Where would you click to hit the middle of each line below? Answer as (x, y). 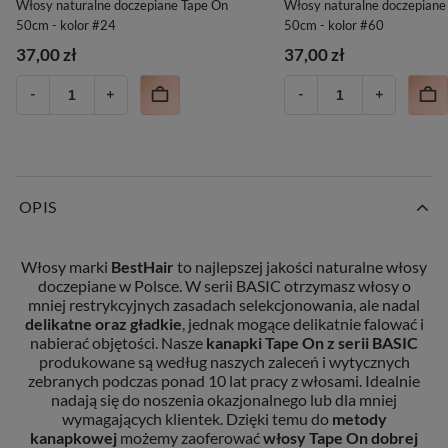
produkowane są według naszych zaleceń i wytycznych (224, 361)
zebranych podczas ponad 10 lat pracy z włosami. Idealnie (224, 380)
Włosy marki (66, 266)
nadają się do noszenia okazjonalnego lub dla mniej (224, 399)
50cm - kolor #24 (65, 24)
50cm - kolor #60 (334, 24)
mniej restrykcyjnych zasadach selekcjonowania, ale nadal (224, 304)
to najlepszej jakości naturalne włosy (300, 266)
